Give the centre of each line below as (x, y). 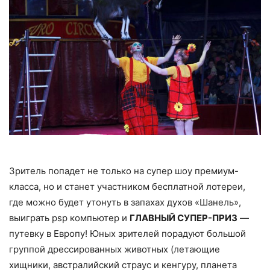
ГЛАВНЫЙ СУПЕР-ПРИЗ (184, 218)
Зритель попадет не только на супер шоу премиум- (124, 171)
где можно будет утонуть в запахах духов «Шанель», (125, 202)
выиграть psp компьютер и (69, 218)
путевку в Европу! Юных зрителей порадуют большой (127, 233)
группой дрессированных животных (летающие (115, 249)
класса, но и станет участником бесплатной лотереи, (127, 186)
